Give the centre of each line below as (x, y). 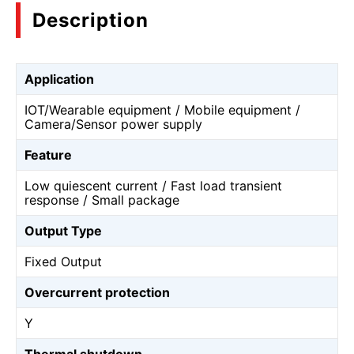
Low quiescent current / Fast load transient (153, 186)
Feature (48, 155)
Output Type (63, 231)
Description (90, 20)
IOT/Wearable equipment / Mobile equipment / (162, 110)
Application (59, 79)
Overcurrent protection (97, 292)
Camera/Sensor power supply (113, 124)
